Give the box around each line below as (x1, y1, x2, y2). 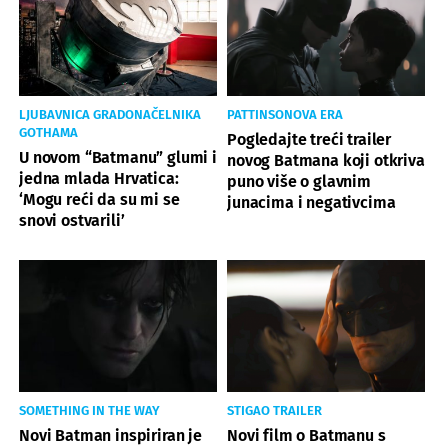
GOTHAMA (19, 124, 78, 140)
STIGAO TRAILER (227, 402, 322, 418)
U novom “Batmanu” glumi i (19, 147, 217, 167)
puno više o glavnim (227, 171, 371, 191)
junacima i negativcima (227, 192, 396, 212)
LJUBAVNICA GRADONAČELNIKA (19, 106, 201, 122)
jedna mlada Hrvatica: (19, 168, 179, 188)
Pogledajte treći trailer (227, 129, 392, 149)
